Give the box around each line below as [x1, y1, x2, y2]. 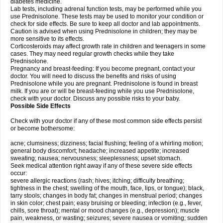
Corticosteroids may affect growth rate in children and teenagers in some [10, 43, 206, 50]
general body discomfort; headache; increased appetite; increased [10, 147, 189, 154]
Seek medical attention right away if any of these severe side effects [10, 162, 192, 169]
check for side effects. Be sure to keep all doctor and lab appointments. [10, 20, 200, 27]
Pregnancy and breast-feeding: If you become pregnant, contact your [10, 65, 195, 72]
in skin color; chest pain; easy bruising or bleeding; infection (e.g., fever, [10, 200, 202, 207]
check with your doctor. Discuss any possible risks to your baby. [10, 95, 180, 102]
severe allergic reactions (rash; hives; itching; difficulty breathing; [10, 177, 184, 184]
